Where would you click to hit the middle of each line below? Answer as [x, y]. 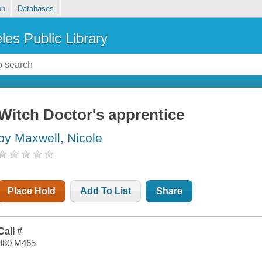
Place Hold [32, 191]
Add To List [106, 191]
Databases [35, 9]
